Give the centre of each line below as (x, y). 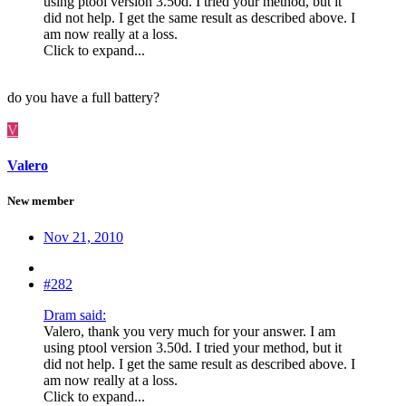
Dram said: (75, 314)
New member (41, 201)
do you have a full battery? (83, 97)
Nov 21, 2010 (83, 237)
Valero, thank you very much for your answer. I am (189, 331)
